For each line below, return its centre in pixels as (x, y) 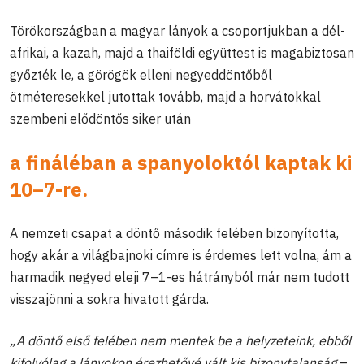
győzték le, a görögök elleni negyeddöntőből (141, 74)
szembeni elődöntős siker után (100, 118)
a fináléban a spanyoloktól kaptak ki (181, 162)
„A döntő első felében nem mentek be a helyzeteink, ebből (180, 340)
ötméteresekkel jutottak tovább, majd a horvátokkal (165, 96)
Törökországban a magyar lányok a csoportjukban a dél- (178, 30)
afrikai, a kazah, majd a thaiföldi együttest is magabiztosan (182, 52)
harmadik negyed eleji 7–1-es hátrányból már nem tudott (180, 277)
